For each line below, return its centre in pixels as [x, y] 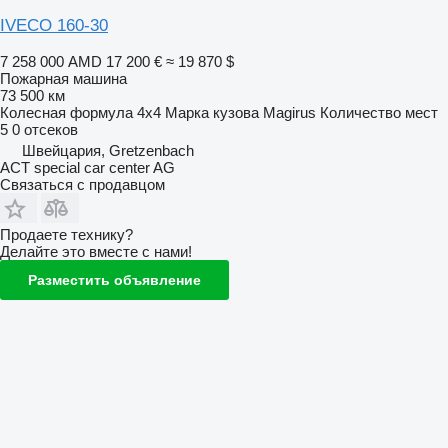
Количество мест [379, 112]
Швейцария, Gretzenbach [108, 150]
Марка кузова [212, 112]
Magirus [289, 112]
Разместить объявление [114, 279]
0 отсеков [45, 129]
